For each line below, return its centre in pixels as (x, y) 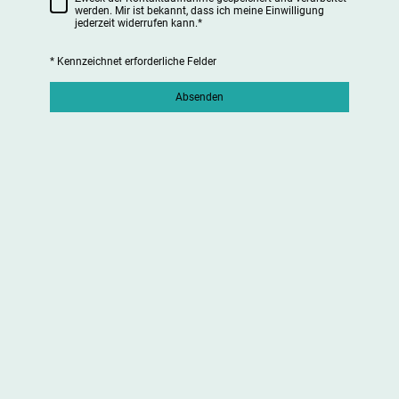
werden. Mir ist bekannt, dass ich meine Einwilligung (199, 11)
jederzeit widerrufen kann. (136, 24)
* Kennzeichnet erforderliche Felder (133, 61)
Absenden (199, 97)
